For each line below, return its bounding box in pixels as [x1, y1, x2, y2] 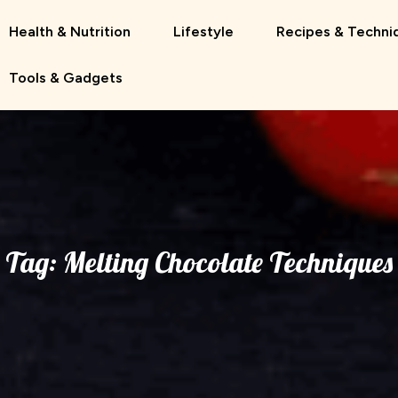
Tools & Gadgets [9, 69, 123, 86]
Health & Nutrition [9, 23, 131, 40]
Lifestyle [173, 23, 234, 40]
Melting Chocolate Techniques [63, 244, 393, 280]
